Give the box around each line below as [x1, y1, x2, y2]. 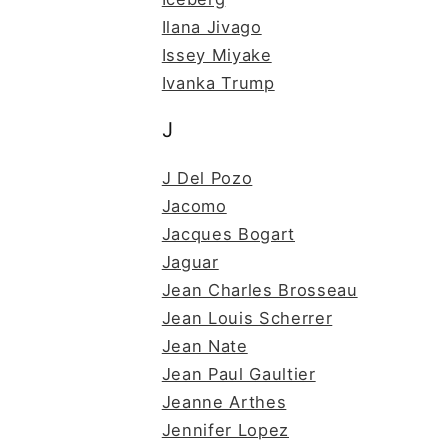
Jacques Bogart [161, 223, 295, 244]
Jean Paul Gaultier [161, 363, 316, 384]
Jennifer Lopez [161, 419, 289, 440]
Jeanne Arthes [161, 391, 287, 412]
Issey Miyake [161, 44, 272, 65]
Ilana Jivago [161, 16, 262, 37]
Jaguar [161, 251, 219, 272]
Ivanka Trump [161, 72, 275, 93]
